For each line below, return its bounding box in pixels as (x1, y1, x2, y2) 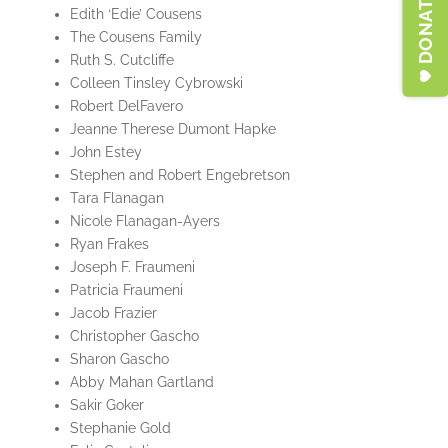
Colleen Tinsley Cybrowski (69, 75, 243, 92)
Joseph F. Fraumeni (69, 259, 195, 276)
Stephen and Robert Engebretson (69, 167, 290, 184)
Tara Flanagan (69, 190, 164, 207)
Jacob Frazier (69, 305, 157, 322)
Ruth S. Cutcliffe (69, 52, 174, 69)
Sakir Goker (69, 397, 144, 414)
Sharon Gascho (69, 351, 169, 368)
